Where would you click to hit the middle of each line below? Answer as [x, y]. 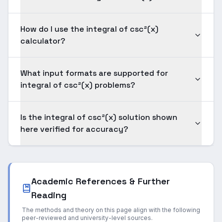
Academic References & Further [101, 181]
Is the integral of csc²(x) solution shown [99, 117]
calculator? [43, 41]
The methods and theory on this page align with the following [111, 210]
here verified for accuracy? [74, 129]
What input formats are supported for [94, 73]
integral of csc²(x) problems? [78, 85]
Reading [49, 195]
